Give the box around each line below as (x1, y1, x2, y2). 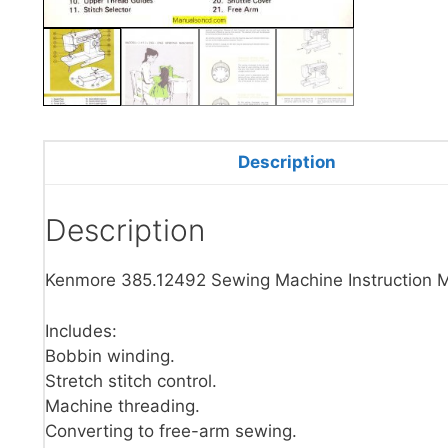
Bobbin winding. (45, 345, 175, 366)
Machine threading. (45, 395, 200, 416)
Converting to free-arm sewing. (45, 420, 297, 441)
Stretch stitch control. (45, 370, 217, 391)
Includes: (45, 320, 117, 341)
